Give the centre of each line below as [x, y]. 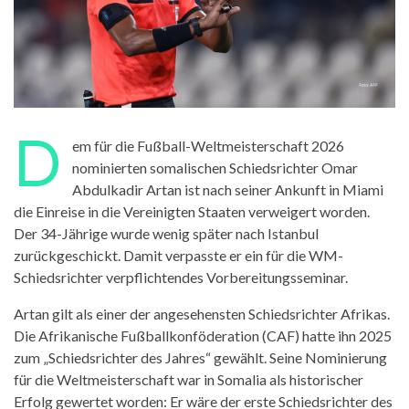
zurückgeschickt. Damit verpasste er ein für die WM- [178, 256]
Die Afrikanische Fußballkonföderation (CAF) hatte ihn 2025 [203, 336]
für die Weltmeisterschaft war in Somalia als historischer [189, 380]
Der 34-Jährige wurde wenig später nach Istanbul [166, 234]
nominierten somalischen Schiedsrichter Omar [215, 168]
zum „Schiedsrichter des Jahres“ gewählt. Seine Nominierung [200, 358]
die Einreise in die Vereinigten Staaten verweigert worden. [192, 212]
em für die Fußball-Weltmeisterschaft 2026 [208, 146]
